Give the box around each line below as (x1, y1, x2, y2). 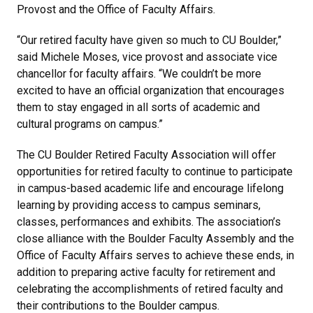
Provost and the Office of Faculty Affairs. (17, 2, 215, 16)
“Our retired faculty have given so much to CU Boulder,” (17, 33, 282, 47)
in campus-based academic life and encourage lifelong (17, 181, 284, 195)
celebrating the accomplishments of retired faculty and (17, 282, 283, 296)
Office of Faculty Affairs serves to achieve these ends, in (17, 248, 294, 262)
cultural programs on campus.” (17, 117, 163, 131)
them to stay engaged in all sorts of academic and (17, 100, 260, 114)
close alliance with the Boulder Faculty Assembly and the (17, 231, 294, 245)
